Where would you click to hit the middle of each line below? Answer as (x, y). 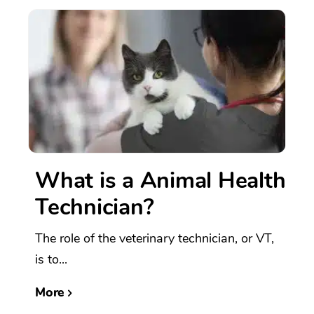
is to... (51, 260)
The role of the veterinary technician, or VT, (155, 239)
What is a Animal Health (161, 181)
